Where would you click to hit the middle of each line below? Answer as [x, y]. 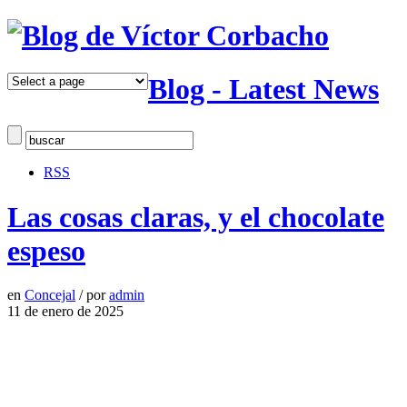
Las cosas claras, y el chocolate [196, 217]
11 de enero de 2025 [65, 312]
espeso [46, 250]
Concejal [50, 295]
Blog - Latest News [263, 89]
